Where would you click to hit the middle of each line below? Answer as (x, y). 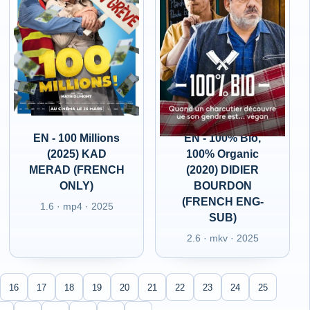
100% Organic (223, 154)
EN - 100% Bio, (223, 138)
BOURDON (222, 186)
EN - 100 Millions (77, 138)
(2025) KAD (76, 154)
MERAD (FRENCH (76, 170)
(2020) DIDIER (223, 170)
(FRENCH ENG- (222, 202)
